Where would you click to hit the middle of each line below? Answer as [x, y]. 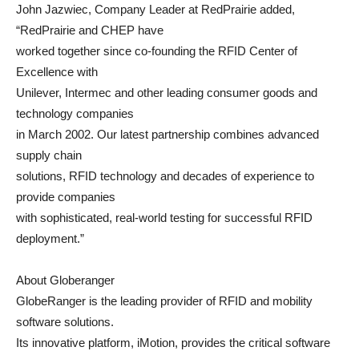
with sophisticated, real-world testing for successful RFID [164, 218]
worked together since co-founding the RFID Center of [157, 51]
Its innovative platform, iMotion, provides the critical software [173, 343]
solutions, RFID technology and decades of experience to [165, 176]
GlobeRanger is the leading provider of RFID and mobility [164, 301]
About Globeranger [65, 280]
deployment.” [50, 238]
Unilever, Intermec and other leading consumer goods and [167, 93]
